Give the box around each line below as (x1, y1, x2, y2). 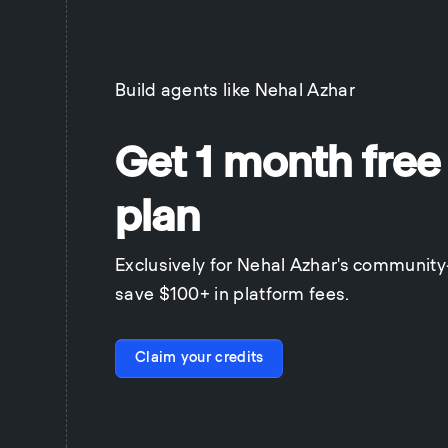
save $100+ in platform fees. (115, 285, 350, 303)
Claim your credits (134, 351, 264, 366)
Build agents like (115, 81, 251, 99)
